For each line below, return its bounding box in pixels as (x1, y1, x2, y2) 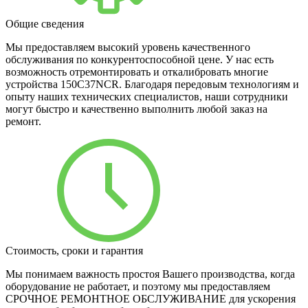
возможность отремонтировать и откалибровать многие (5, 66, 268, 78)
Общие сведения (5, 18, 84, 30)
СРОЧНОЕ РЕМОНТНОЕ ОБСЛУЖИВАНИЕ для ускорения (5, 293, 296, 305)
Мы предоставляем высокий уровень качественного (5, 41, 250, 54)
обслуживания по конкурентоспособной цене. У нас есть (5, 54, 274, 66)
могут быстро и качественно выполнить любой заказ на (5, 103, 267, 115)
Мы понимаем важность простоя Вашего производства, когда (5, 268, 295, 280)
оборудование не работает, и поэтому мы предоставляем (5, 280, 270, 293)
